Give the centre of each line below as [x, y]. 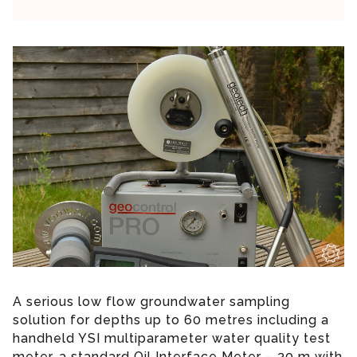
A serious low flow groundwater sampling [151, 302]
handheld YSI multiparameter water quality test [172, 339]
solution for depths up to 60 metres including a [171, 320]
